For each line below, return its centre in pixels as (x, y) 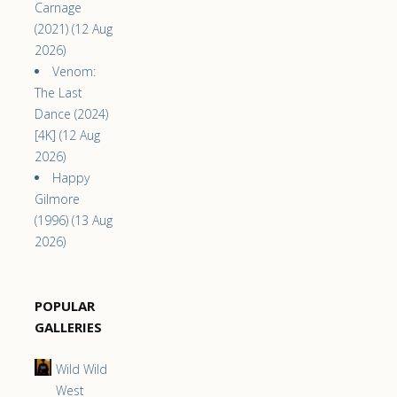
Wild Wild (81, 370)
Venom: (74, 72)
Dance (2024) (71, 114)
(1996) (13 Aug (74, 221)
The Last (58, 93)
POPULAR (65, 306)
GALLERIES (68, 327)
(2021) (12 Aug (74, 29)
